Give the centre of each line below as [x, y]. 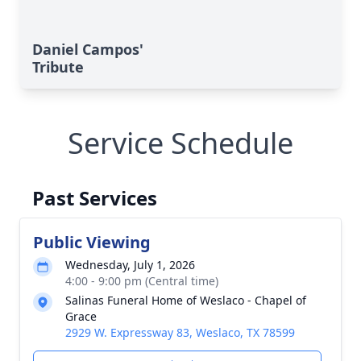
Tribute [58, 67]
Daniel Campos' [88, 49]
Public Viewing [92, 242]
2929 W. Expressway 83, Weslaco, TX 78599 [180, 332]
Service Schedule [180, 143]
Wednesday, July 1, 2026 [130, 265]
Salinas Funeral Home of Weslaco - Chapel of [186, 300]
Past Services [95, 198]
